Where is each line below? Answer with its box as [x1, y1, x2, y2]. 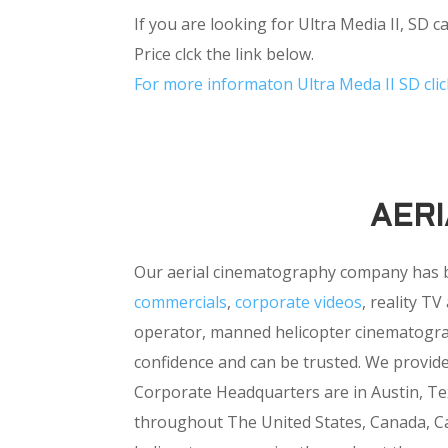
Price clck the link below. [134, 42, 315, 65]
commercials [134, 291, 228, 314]
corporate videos [235, 291, 363, 314]
